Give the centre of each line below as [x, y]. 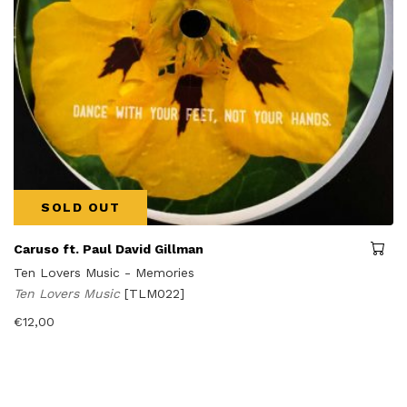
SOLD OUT [80, 207]
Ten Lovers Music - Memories [104, 272]
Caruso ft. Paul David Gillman [109, 248]
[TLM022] [154, 293]
